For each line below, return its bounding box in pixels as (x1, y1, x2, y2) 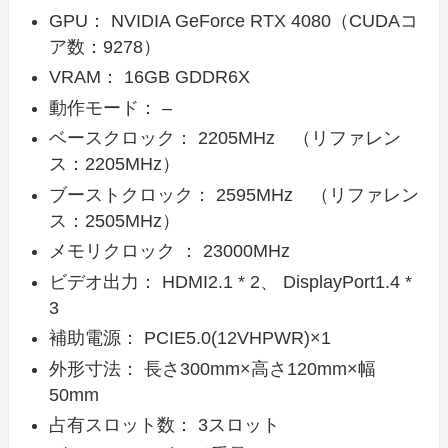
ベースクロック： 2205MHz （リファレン (49, 128, 402, 149)
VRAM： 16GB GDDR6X (49, 67, 251, 88)
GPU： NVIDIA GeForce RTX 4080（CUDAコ (49, 10, 419, 31)
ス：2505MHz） (49, 210, 181, 231)
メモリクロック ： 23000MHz (49, 241, 291, 262)
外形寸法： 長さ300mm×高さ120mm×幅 (49, 358, 377, 379)
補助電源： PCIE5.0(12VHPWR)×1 (49, 328, 332, 349)
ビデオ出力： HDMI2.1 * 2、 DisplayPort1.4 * (49, 271, 413, 292)
